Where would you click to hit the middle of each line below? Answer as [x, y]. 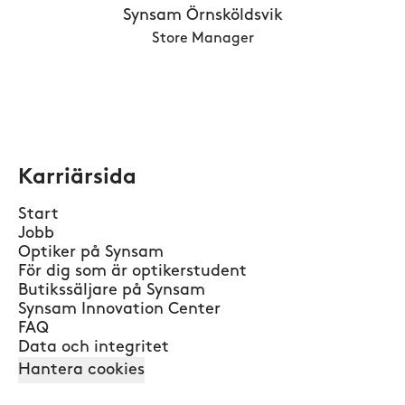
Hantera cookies [81, 370]
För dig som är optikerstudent [132, 272]
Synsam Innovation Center [119, 310]
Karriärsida [77, 178]
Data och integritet [94, 348]
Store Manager [202, 39]
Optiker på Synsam [91, 253]
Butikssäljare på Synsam [112, 291]
